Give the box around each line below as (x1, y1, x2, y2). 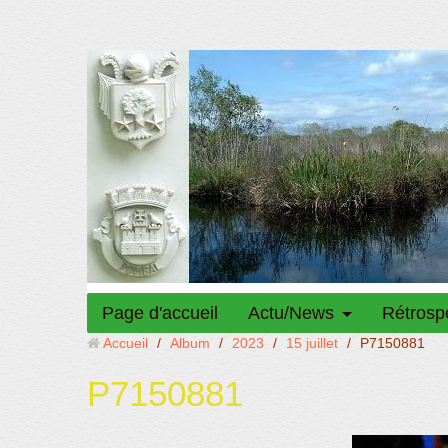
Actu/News (248, 303, 334, 323)
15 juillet (286, 335, 338, 351)
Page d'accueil (102, 303, 218, 323)
